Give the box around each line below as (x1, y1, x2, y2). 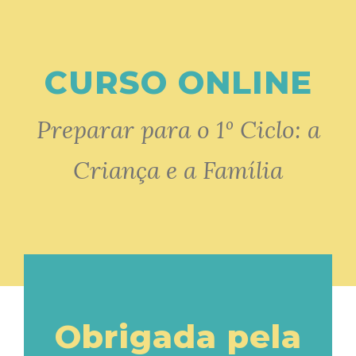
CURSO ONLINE (44, 63, 312, 102)
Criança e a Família (73, 155, 283, 185)
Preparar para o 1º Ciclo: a (36, 114, 320, 145)
